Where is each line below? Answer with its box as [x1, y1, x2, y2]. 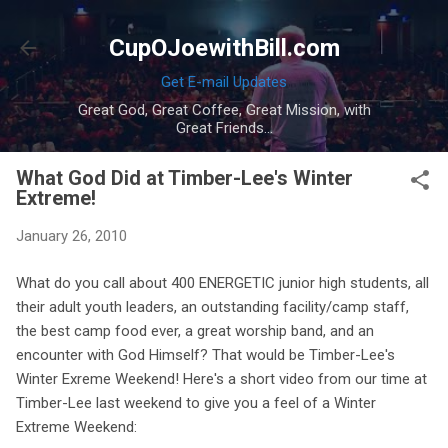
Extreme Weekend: [16, 417, 137, 436]
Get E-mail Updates [161, 73, 287, 91]
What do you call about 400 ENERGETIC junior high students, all [16, 273, 429, 292]
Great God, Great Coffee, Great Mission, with [77, 101, 371, 119]
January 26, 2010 [16, 227, 127, 245]
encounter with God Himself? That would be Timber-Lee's [16, 345, 395, 364]
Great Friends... [175, 119, 273, 137]
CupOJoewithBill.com [108, 34, 340, 62]
